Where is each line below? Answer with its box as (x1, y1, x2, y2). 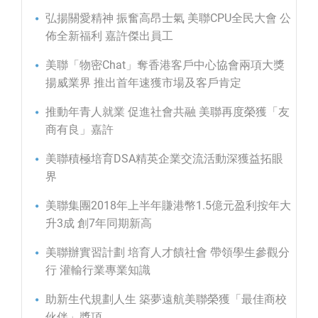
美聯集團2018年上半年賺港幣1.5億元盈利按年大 (45, 198, 291, 212)
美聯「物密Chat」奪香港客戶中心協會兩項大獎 (45, 57, 285, 72)
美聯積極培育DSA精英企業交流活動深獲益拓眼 (45, 151, 283, 165)
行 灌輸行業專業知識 (45, 263, 150, 277)
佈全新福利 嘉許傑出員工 (45, 28, 173, 43)
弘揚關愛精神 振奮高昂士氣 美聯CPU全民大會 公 (45, 11, 291, 25)
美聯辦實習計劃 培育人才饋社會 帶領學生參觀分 (45, 245, 290, 259)
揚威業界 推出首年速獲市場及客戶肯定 (45, 75, 241, 89)
